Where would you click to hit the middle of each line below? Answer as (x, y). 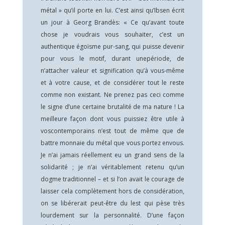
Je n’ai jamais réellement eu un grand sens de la (113, 155)
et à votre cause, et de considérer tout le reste (113, 83)
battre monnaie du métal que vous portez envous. (113, 143)
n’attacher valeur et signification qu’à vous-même (113, 71)
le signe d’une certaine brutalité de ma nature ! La (113, 107)
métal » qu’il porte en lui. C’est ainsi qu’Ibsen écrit (113, 10)
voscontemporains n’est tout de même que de (113, 131)
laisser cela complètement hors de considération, (113, 191)
